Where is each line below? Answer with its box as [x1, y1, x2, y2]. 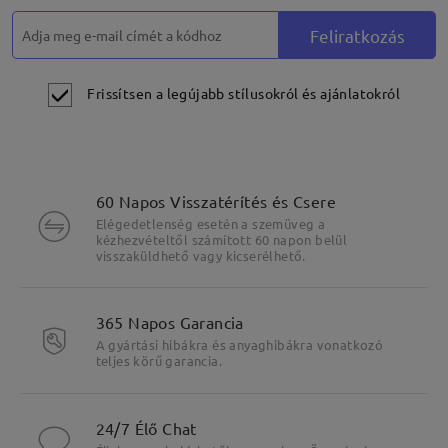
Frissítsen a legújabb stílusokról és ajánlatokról [87, 83, 400, 102]
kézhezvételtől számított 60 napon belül [95, 230, 348, 248]
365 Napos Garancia [95, 312, 244, 333]
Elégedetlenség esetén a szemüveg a [95, 214, 326, 232]
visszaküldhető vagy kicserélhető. [95, 246, 306, 264]
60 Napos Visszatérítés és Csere [95, 190, 336, 211]
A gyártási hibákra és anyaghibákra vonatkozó [95, 336, 384, 354]
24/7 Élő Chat [95, 418, 197, 439]
